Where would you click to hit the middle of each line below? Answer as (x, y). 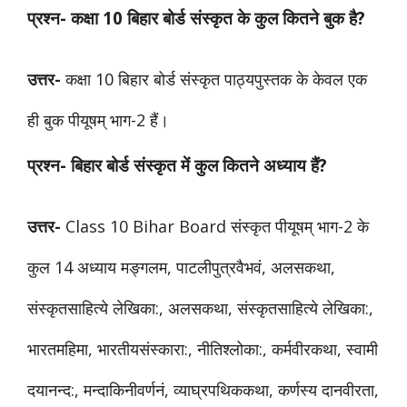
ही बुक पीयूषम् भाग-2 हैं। (98, 119)
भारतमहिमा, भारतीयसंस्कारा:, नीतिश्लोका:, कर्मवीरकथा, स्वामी (203, 348)
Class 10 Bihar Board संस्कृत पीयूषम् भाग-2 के (215, 226)
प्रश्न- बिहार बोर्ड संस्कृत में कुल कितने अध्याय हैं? (177, 164)
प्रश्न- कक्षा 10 (77, 17)
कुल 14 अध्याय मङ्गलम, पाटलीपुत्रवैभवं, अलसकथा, (181, 267)
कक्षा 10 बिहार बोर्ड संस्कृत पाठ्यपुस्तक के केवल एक (214, 79)
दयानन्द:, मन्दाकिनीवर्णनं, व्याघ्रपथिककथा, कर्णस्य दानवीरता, (203, 389)
